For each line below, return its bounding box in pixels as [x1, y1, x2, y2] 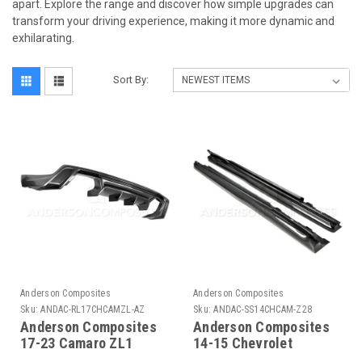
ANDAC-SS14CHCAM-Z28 [213, 304, 312, 315]
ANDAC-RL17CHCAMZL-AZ [40, 304, 145, 315]
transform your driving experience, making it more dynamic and [12, 15, 335, 27]
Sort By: [113, 74, 149, 86]
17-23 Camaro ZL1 [20, 335, 133, 351]
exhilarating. [12, 32, 74, 44]
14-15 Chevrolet [193, 335, 293, 351]
